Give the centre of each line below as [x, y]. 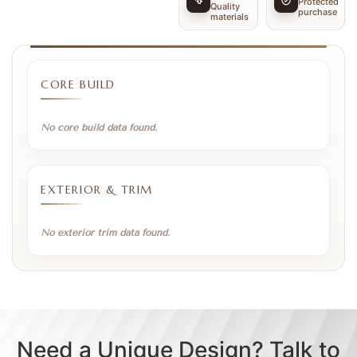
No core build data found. [99, 128]
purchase [317, 12]
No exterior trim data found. [105, 233]
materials [229, 17]
